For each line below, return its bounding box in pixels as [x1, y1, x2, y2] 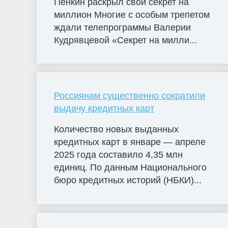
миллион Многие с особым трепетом [53, 9, 210, 20]
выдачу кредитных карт [53, 103, 154, 113]
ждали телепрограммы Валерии [53, 22, 191, 33]
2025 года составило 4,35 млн [53, 150, 183, 160]
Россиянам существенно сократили [53, 90, 205, 101]
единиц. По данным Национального [53, 162, 207, 173]
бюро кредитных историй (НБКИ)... [53, 175, 202, 186]
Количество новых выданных [53, 124, 179, 135]
